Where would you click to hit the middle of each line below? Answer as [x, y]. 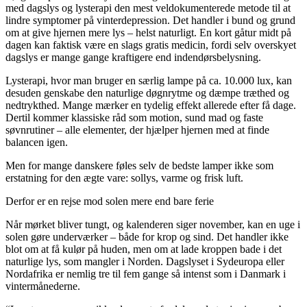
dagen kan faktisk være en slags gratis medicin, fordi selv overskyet [151, 45]
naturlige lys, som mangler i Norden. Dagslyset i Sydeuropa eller [145, 262]
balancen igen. [37, 143]
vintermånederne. [43, 286]
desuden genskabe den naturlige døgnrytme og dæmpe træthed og [147, 93]
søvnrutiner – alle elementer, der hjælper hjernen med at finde [137, 130]
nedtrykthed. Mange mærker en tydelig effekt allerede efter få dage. [151, 106]
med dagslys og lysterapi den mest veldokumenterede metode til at [148, 8]
